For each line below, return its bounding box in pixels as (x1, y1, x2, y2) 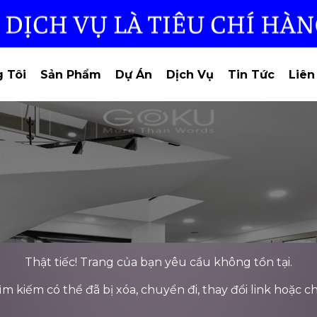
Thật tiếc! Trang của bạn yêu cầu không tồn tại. (25, 255, 292, 270)
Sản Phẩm (40, 67, 101, 81)
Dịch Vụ (166, 67, 214, 81)
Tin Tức (227, 67, 275, 81)
